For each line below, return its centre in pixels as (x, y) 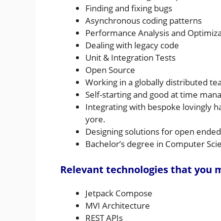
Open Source (110, 70)
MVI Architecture (118, 206)
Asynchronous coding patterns (144, 20)
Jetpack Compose (119, 193)
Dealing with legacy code (132, 45)
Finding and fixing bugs (129, 8)
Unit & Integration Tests (130, 57)
